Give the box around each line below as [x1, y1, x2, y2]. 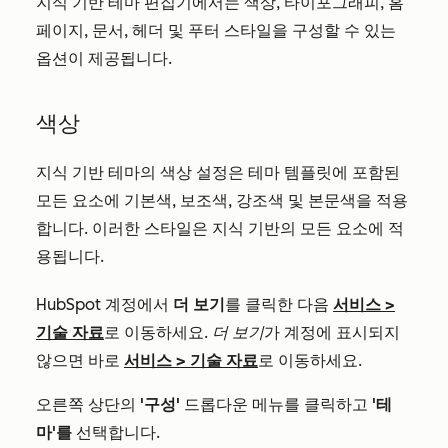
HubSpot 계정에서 [36, 295, 173, 314]
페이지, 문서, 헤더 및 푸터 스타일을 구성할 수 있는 [36, 21, 396, 40]
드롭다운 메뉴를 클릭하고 [180, 395, 372, 414]
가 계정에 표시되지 [264, 323, 400, 342]
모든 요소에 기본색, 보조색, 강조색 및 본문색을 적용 [36, 191, 408, 210]
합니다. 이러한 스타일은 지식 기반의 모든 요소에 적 [36, 219, 404, 238]
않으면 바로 [36, 351, 124, 370]
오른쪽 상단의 [36, 395, 140, 414]
